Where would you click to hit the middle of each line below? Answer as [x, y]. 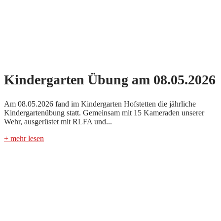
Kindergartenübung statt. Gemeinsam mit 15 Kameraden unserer [104, 112]
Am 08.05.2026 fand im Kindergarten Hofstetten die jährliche [100, 104]
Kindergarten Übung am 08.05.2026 [110, 80]
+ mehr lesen [24, 138]
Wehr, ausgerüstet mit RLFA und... [58, 121]
